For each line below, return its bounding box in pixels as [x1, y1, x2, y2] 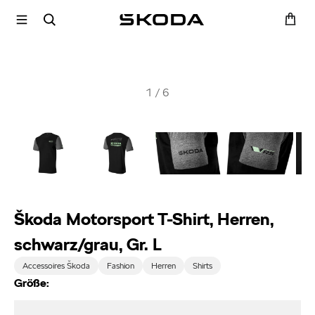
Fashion [106, 260, 134, 271]
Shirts [192, 260, 212, 271]
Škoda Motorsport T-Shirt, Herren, [13, 208, 274, 229]
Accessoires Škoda [22, 260, 90, 271]
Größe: [13, 276, 49, 290]
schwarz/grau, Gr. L [13, 233, 162, 255]
